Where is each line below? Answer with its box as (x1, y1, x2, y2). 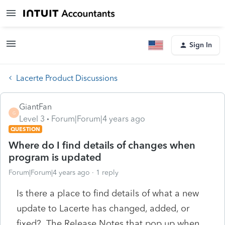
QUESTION (11, 125, 40, 133)
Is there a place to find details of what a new (17, 187, 199, 199)
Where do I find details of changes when (9, 139, 195, 151)
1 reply (96, 168, 119, 177)
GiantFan (19, 101, 52, 111)
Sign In (189, 41, 212, 49)
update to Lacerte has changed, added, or (17, 202, 189, 214)
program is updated (9, 151, 101, 163)
